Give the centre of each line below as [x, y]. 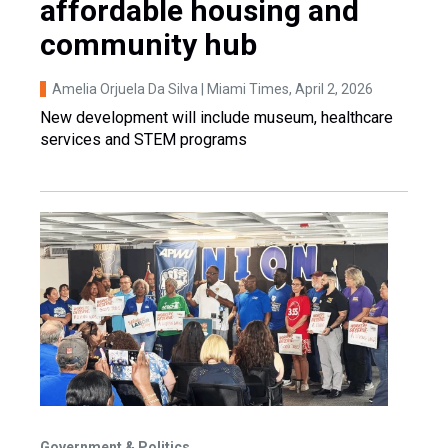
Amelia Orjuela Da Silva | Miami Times [170, 88]
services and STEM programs [143, 139]
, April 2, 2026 [331, 88]
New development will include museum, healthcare [216, 117]
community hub [148, 44]
